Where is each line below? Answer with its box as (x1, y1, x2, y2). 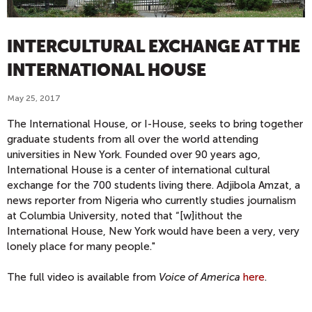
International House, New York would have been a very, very (7, 224, 299, 237)
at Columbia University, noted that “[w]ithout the (7, 209, 242, 222)
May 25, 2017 (7, 93, 61, 103)
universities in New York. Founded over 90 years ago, (7, 148, 260, 161)
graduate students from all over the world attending (7, 132, 258, 146)
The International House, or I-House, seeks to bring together (7, 117, 303, 130)
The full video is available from (7, 270, 159, 283)
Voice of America (159, 270, 243, 283)
